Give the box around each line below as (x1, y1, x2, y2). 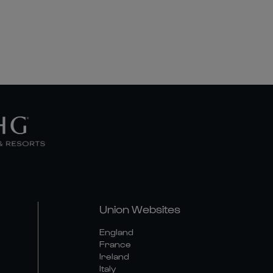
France (99, 239, 132, 249)
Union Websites (99, 202, 181, 215)
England (99, 227, 134, 237)
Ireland (99, 251, 130, 261)
